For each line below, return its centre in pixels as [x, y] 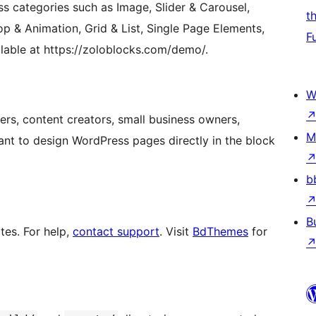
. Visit [176, 232]
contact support [116, 232]
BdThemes [220, 232]
